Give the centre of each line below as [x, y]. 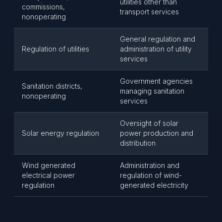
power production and [157, 133]
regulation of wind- [151, 175]
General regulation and [158, 39]
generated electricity [154, 185]
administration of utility [156, 49]
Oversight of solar [149, 123]
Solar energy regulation [60, 133]
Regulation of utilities [55, 49]
